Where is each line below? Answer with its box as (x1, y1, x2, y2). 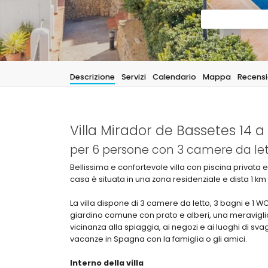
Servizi (121, 72, 146, 82)
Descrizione (70, 72, 115, 82)
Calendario (153, 72, 196, 82)
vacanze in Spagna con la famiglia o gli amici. (70, 234, 247, 244)
